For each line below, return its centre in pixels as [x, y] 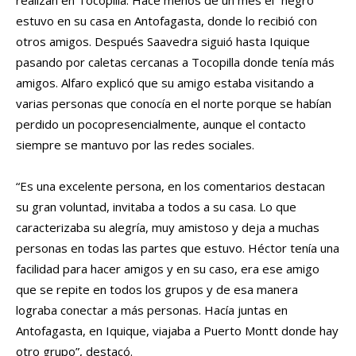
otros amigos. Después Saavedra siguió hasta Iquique [163, 42]
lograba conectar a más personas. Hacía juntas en [152, 310]
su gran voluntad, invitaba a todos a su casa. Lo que [156, 207]
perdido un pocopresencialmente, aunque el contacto [161, 124]
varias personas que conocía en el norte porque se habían [174, 104]
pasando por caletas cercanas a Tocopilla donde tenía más [175, 62]
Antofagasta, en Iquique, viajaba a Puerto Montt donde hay [177, 331]
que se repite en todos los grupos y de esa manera [157, 290]
